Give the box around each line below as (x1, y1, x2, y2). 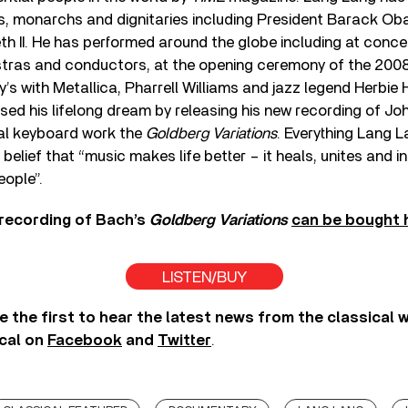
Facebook (47, 331, 122, 348)
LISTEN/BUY (161, 269, 247, 285)
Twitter (158, 331, 211, 348)
